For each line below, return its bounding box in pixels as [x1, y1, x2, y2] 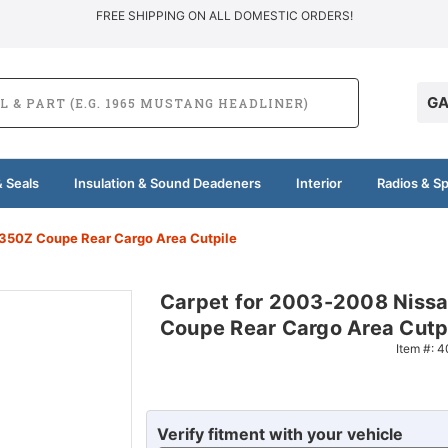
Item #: [395, 340, 437, 356]
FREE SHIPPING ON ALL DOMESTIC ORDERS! [95, 8, 353, 23]
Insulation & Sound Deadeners [73, 174, 261, 191]
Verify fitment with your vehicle [156, 423, 403, 444]
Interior [295, 174, 342, 191]
